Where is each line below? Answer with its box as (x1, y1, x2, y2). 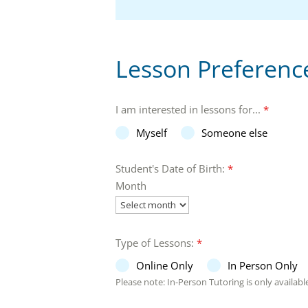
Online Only (136, 258, 193, 273)
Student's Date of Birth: (115, 161, 228, 175)
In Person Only (228, 258, 298, 273)
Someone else (201, 125, 267, 140)
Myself (136, 125, 167, 140)
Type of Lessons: (115, 235, 197, 250)
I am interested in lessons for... (115, 102, 263, 116)
